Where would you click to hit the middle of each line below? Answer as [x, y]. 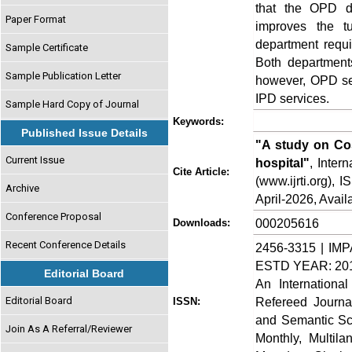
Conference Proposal [54, 216]
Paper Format [36, 19]
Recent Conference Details [66, 244]
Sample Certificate [47, 47]
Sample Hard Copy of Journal [73, 104]
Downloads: [202, 223]
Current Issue [35, 159]
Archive [23, 188]
